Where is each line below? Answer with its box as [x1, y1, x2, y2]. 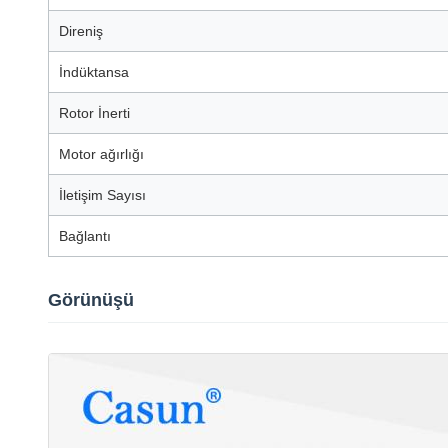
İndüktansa [59, 64, 129, 80]
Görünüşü [48, 290, 134, 310]
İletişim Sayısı [59, 187, 146, 203]
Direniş [59, 23, 103, 39]
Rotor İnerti [59, 105, 130, 121]
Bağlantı [59, 228, 111, 244]
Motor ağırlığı [59, 146, 144, 162]
